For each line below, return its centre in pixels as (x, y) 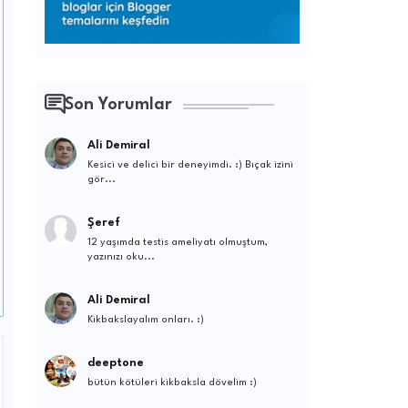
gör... (101, 180)
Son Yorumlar (118, 105)
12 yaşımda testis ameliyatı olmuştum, (177, 243)
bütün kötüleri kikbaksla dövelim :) (172, 383)
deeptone (115, 363)
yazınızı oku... (121, 258)
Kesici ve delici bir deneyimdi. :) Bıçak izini (190, 166)
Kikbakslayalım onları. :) (145, 321)
